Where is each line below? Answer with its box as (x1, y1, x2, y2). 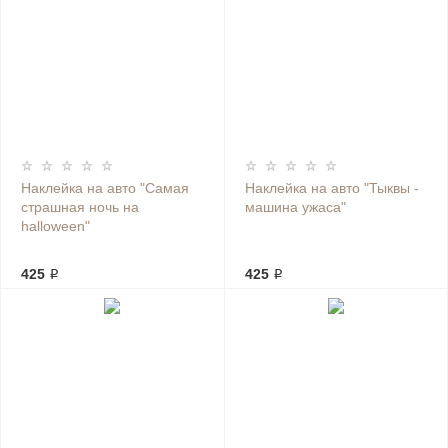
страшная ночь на (21, 199, 139, 215)
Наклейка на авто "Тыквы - (244, 180, 419, 196)
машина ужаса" (244, 199, 346, 215)
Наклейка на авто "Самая (21, 180, 189, 196)
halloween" (21, 218, 90, 234)
